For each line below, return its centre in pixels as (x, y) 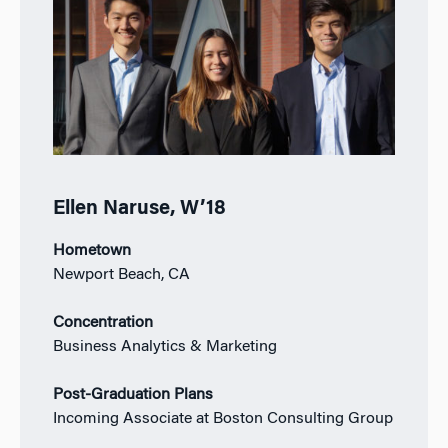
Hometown (91, 251)
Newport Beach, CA (121, 275)
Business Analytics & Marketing (164, 347)
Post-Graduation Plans (132, 395)
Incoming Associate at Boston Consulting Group (222, 419)
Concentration (102, 323)
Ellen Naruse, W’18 (139, 209)
